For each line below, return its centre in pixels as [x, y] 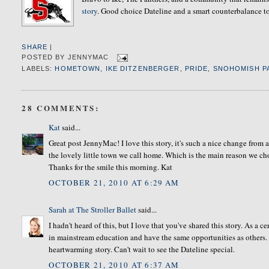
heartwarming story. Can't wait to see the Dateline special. [142, 249]
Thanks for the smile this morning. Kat [111, 167]
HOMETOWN [78, 69]
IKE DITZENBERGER [143, 69]
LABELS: [38, 69]
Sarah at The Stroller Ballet [93, 209]
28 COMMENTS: [61, 107]
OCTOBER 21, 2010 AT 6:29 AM [114, 182]
